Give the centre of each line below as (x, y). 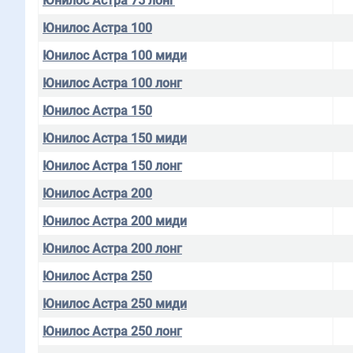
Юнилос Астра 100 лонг (112, 83)
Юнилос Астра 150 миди (115, 138)
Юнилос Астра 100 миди (115, 56)
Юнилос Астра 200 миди (115, 221)
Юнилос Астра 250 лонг (112, 331)
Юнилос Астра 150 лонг (112, 166)
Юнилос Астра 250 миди (115, 304)
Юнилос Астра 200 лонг (112, 249)
